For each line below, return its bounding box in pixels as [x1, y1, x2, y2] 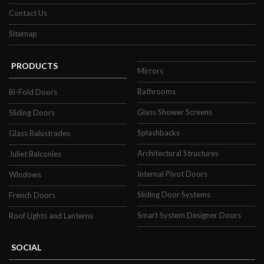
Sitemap [9, 29, 37, 39]
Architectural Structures [137, 148, 219, 159]
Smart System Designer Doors [137, 210, 241, 220]
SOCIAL [11, 242, 41, 253]
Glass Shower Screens [137, 107, 212, 117]
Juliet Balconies [9, 149, 61, 159]
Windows [9, 170, 41, 180]
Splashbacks [137, 128, 180, 138]
